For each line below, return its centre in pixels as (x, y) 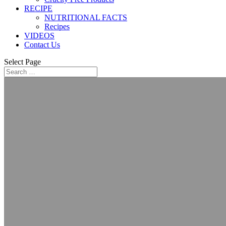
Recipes (57, 26)
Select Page (22, 62)
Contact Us (42, 45)
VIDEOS (39, 36)
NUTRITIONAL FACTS (86, 17)
